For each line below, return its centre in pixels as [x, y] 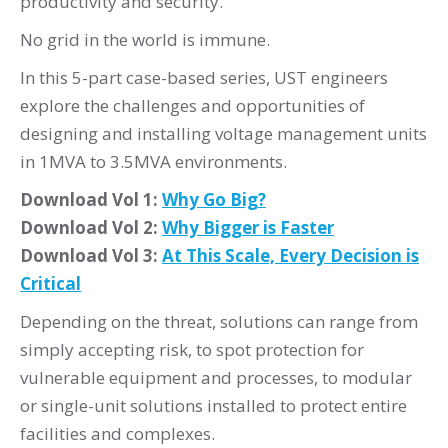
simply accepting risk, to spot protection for [192, 349]
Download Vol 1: [91, 199]
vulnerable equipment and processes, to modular [216, 377]
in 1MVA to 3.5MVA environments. [153, 161]
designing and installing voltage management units [223, 133]
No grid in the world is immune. [145, 39]
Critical [50, 283]
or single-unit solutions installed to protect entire [213, 405]
